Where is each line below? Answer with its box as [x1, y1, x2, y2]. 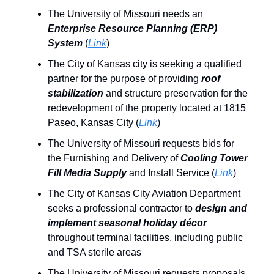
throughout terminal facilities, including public [48, 232, 243, 243]
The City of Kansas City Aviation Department [48, 188, 240, 199]
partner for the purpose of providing [48, 73, 201, 84]
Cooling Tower [180, 153, 248, 164]
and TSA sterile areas [48, 247, 141, 258]
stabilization [48, 88, 103, 99]
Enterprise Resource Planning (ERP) [48, 23, 217, 34]
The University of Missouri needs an [48, 9, 203, 20]
